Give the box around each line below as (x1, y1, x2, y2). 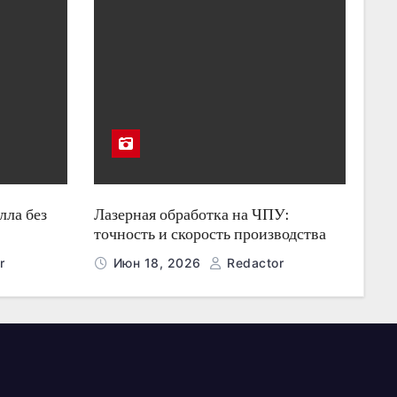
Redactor (222, 255, 284, 270)
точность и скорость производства (93, 224, 326, 244)
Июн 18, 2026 (113, 255, 205, 270)
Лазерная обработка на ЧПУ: (93, 205, 289, 224)
